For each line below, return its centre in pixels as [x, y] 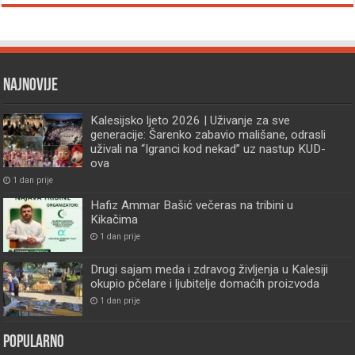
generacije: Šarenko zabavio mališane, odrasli [208, 135]
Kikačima [115, 220]
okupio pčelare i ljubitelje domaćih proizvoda [205, 284]
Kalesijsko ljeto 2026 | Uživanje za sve [191, 121]
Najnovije [31, 86]
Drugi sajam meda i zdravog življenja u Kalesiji [210, 270]
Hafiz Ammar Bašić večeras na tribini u [192, 206]
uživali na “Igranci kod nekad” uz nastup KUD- [208, 149]
